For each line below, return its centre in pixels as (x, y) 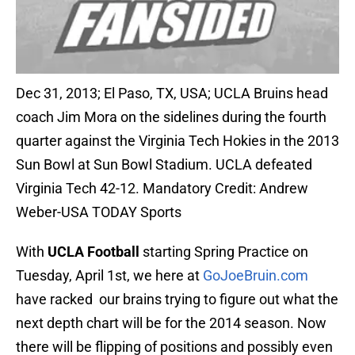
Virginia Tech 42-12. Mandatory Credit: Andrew (162, 189)
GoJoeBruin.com (256, 276)
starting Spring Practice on (224, 252)
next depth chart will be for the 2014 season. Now (171, 323)
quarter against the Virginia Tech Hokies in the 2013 (177, 141)
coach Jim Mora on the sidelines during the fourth (171, 117)
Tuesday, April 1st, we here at (109, 276)
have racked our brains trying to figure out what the (177, 300)
